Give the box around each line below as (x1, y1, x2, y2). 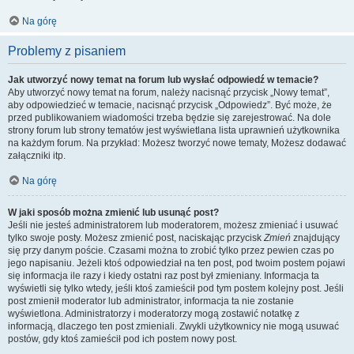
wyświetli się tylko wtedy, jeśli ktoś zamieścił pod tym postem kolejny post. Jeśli (8, 283, 344, 294)
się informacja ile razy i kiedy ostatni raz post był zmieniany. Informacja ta (8, 270, 319, 281)
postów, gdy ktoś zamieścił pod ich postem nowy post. (8, 333, 237, 345)
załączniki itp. (8, 150, 66, 161)
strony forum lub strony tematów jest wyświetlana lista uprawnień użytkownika (8, 125, 340, 136)
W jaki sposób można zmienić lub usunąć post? (8, 207, 219, 218)
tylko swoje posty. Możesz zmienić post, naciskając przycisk (8, 232, 264, 243)
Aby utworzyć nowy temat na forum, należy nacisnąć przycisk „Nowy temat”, (8, 87, 330, 98)
